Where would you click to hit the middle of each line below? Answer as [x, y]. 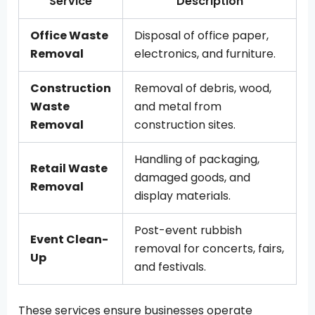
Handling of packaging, [197, 159]
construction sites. [185, 124]
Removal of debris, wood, [203, 88]
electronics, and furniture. [205, 53]
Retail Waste [69, 168]
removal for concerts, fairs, [209, 248]
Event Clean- [69, 239]
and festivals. [170, 266]
